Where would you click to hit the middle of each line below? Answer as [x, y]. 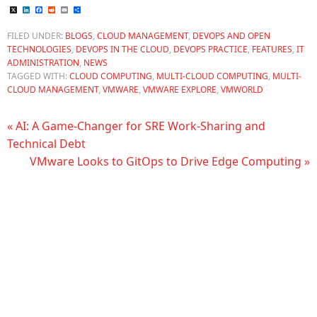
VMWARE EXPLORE [180, 90]
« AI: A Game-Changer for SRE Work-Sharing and [136, 126]
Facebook [68, 10]
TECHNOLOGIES [39, 49]
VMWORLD [242, 90]
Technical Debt [46, 144]
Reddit [73, 10]
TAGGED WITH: [38, 76]
